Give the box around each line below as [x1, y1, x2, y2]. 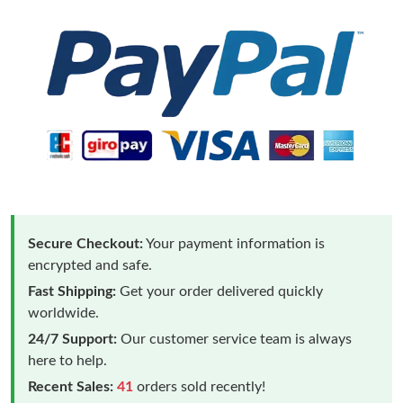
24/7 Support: [28, 331, 117, 346]
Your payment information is [143, 236, 325, 251]
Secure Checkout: [28, 236, 143, 251]
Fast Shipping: [28, 283, 116, 299]
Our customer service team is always [117, 331, 352, 346]
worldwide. [28, 305, 99, 320]
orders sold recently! [133, 379, 265, 394]
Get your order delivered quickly [116, 283, 323, 299]
